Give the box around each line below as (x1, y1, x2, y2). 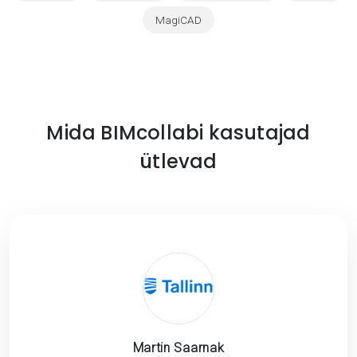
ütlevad (139, 147, 218, 175)
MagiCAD (155, 13, 202, 26)
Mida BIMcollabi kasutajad (46, 119, 311, 146)
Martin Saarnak (132, 339, 225, 355)
